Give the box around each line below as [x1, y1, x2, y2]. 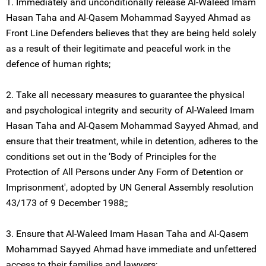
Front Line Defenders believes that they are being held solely [6, 27, 256, 39]
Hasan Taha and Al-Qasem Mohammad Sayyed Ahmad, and [6, 120, 258, 131]
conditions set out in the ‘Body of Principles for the [6, 151, 216, 162]
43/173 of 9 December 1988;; [6, 197, 128, 208]
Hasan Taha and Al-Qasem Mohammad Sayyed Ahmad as [6, 12, 251, 23]
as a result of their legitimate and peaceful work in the [6, 43, 230, 54]
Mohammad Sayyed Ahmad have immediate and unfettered [6, 243, 256, 255]
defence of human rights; [6, 58, 110, 69]
